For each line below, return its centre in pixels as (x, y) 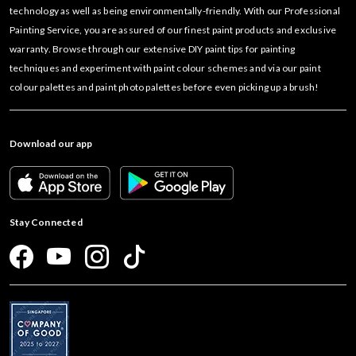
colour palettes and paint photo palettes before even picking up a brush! (164, 87)
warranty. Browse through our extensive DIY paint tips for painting (153, 49)
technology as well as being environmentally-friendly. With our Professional (175, 11)
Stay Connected (46, 222)
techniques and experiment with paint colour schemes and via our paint (165, 68)
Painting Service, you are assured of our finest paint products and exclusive (173, 30)
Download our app (51, 143)
